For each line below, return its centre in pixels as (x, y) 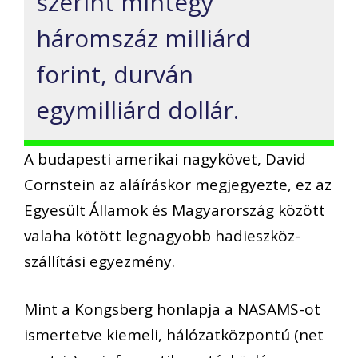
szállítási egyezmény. (99, 261)
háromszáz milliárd (143, 38)
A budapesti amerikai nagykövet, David (165, 159)
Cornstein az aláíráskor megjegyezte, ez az (178, 184)
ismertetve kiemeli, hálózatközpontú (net (174, 335)
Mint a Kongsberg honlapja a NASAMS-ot (172, 310)
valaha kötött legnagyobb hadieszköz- (162, 235)
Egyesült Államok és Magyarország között (175, 210)
